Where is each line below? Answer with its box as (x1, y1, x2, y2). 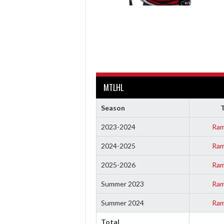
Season (100, 103, 125, 112)
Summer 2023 (100, 179, 144, 188)
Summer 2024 (100, 198, 144, 207)
